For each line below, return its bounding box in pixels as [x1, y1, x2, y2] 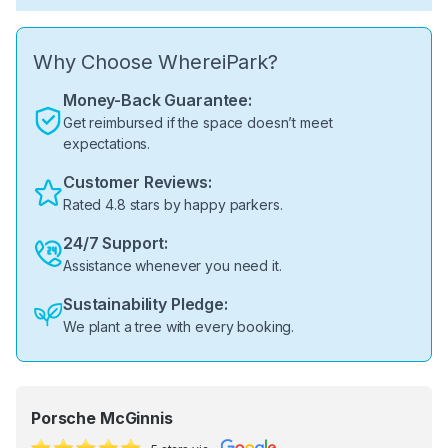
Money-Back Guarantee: [63, 90, 253, 111]
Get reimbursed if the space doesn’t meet [63, 114, 333, 132]
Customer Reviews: [63, 172, 212, 193]
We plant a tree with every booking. [63, 318, 295, 336]
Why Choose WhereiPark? [33, 50, 278, 75]
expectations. [63, 135, 151, 153]
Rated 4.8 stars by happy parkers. [63, 196, 283, 214]
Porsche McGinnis [31, 408, 173, 429]
